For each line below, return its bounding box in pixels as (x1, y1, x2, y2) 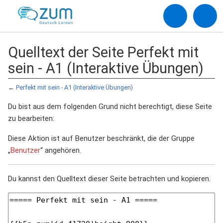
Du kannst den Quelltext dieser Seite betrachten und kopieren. (8, 174, 211, 183)
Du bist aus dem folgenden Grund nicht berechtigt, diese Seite (8, 102, 212, 111)
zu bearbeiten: (8, 114, 54, 123)
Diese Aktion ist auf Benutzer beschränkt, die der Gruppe (8, 134, 195, 143)
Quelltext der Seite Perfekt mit (8, 44, 199, 61)
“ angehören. (40, 146, 81, 155)
